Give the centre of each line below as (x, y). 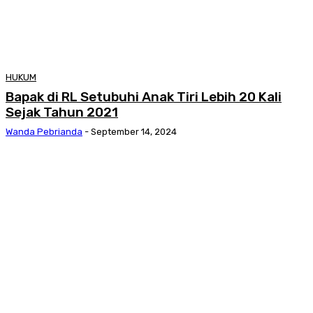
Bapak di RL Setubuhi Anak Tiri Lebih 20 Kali (144, 96)
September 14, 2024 (134, 131)
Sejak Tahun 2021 (62, 112)
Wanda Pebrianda (44, 131)
